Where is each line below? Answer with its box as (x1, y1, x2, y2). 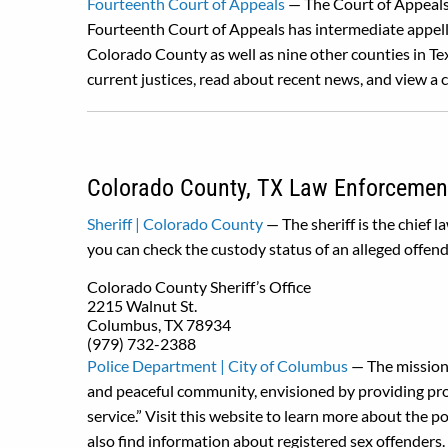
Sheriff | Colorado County (87, 214, 263, 233)
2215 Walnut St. (87, 296, 197, 315)
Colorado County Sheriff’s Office (87, 277, 311, 296)
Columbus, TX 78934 (87, 315, 231, 334)
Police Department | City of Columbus (87, 356, 348, 375)
